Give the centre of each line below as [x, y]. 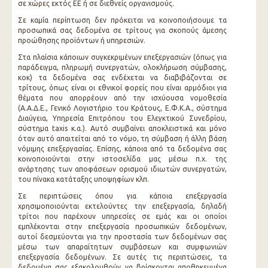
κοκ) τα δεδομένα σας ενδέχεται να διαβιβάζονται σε [123, 77]
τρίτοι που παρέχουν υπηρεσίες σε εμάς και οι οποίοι [123, 216]
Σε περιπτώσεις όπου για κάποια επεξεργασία [123, 196]
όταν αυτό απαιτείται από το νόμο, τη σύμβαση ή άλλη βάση [123, 138]
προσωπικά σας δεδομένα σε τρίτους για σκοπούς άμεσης [123, 30]
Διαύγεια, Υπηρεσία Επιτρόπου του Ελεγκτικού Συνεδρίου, [123, 118]
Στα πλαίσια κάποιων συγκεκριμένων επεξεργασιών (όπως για [123, 57]
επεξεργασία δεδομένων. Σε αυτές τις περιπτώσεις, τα [123, 257]
